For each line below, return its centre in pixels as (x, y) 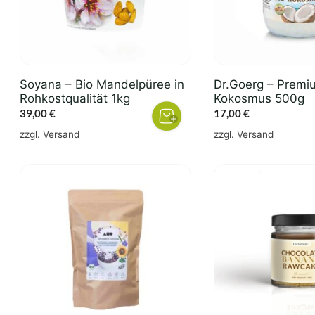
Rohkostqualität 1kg (75, 98)
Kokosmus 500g (259, 98)
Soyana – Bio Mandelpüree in (102, 84)
